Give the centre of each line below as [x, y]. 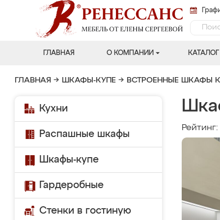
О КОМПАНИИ [130, 53]
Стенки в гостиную [85, 211]
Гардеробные [71, 185]
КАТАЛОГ [203, 53]
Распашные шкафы [84, 134]
